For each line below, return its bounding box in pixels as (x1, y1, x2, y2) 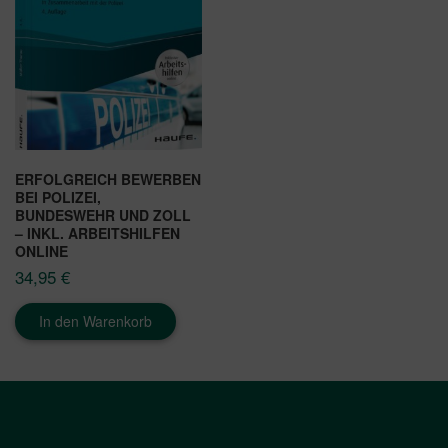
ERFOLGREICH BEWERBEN (15, 169, 201, 190)
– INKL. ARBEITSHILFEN (15, 223, 180, 244)
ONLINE (15, 241, 68, 262)
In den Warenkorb (39, 311, 152, 332)
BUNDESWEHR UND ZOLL (15, 205, 191, 226)
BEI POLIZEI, (15, 187, 101, 208)
